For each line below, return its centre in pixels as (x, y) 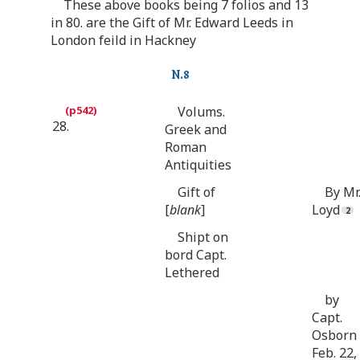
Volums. (201, 111)
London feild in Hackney (123, 40)
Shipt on (203, 237)
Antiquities (198, 164)
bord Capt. (196, 254)
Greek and (196, 129)
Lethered (192, 272)
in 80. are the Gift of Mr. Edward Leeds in (172, 22)
